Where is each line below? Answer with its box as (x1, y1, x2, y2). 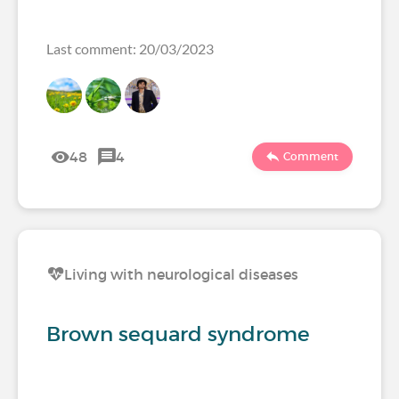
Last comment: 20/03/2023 (46, 40, 214, 57)
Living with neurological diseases (64, 265, 298, 283)
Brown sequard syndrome (46, 322, 310, 346)
